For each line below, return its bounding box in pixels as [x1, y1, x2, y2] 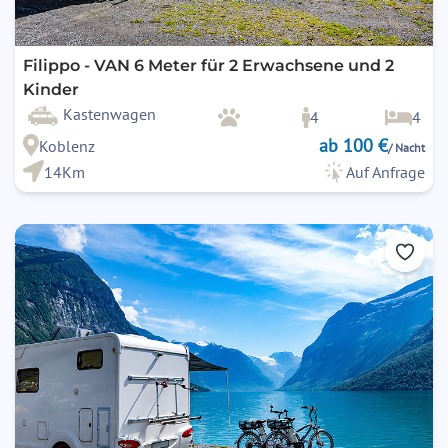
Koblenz [38, 136, 95, 157]
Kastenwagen [63, 104, 156, 125]
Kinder [23, 80, 79, 100]
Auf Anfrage [346, 162, 425, 183]
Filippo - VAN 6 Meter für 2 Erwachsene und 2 [23, 56, 394, 76]
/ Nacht [388, 140, 425, 156]
